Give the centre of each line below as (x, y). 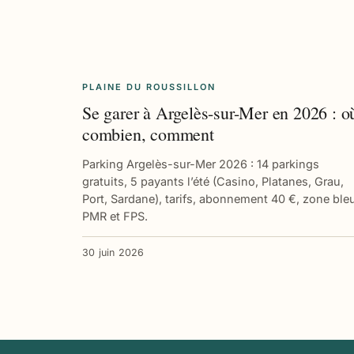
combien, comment (148, 134)
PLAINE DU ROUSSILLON (149, 87)
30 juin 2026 (113, 252)
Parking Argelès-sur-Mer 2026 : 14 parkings (201, 164)
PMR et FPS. (115, 216)
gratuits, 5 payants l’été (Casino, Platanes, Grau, (213, 181)
